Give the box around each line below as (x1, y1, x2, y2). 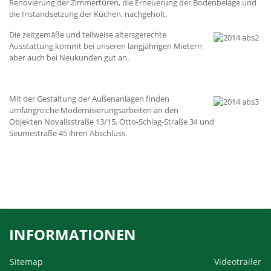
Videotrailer (214, 256, 261, 267)
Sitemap (10, 256, 43, 267)
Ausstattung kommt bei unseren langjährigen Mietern (9, 41, 202, 51)
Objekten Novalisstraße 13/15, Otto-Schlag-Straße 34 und (9, 116, 214, 127)
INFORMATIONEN (9, 224, 136, 244)
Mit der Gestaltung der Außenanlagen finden (9, 93, 169, 104)
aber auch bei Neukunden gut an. (9, 52, 129, 63)
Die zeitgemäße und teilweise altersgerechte (9, 29, 166, 40)
